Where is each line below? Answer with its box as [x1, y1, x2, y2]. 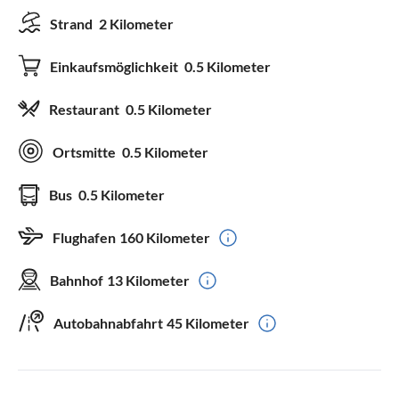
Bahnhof [50, 271, 103, 289]
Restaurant [49, 100, 122, 118]
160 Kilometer [119, 228, 210, 246]
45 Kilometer [167, 313, 249, 331]
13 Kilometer [107, 271, 190, 289]
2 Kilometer [99, 14, 174, 32]
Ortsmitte [53, 142, 118, 160]
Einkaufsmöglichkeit [50, 57, 181, 75]
